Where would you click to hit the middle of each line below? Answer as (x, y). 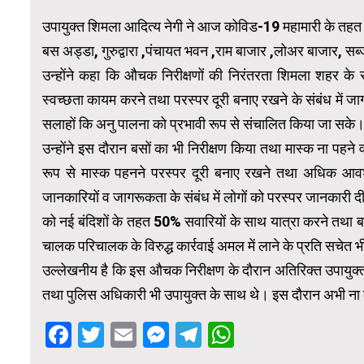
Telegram (256, 334)
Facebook (128, 334)
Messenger (234, 334)
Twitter (145, 334)
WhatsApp (294, 334)
